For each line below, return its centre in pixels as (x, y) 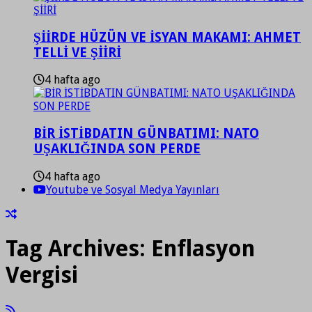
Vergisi (42, 275)
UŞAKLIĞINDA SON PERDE (117, 149)
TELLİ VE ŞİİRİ (77, 52)
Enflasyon (203, 249)
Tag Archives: (78, 249)
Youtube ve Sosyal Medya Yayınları (133, 189)
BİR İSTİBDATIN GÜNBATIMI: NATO (146, 134)
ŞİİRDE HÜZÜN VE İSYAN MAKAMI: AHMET (167, 37)
